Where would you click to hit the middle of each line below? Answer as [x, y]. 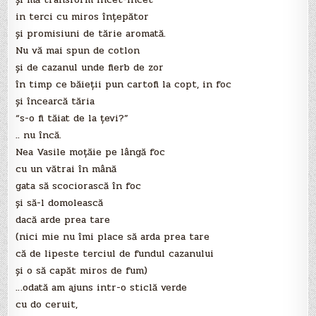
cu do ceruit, [47, 305]
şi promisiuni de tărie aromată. [91, 34]
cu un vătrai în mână [66, 169]
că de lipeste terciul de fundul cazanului [115, 254]
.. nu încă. [39, 135]
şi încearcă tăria [55, 102]
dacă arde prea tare [63, 220]
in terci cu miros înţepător [83, 17]
